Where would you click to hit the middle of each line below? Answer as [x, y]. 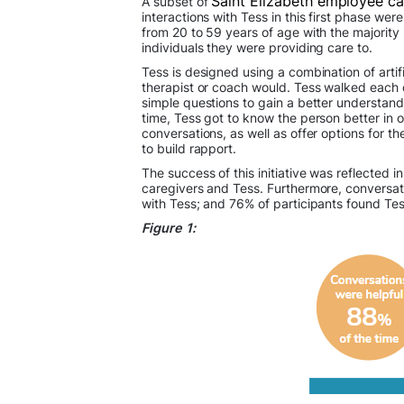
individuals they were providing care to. [257, 47]
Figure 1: [169, 228]
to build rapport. [191, 148]
